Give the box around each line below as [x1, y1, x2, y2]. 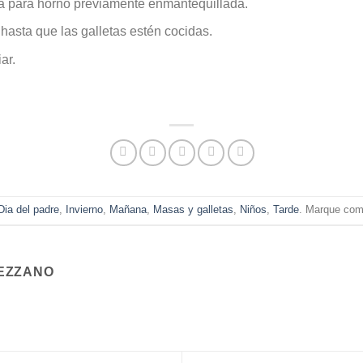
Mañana [109, 203, 147, 216]
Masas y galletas [152, 203, 233, 216]
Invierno [65, 203, 103, 216]
